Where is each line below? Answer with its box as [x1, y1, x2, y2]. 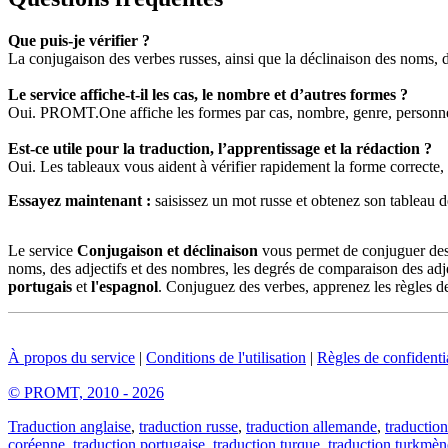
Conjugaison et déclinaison [77, 241, 258, 259]
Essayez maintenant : [8, 191, 151, 209]
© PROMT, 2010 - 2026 [8, 383, 164, 401]
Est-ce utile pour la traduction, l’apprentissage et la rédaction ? [8, 139, 432, 157]
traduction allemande [246, 417, 377, 435]
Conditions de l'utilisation [146, 348, 306, 366]
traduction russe [139, 417, 238, 435]
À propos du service [8, 348, 135, 366]
